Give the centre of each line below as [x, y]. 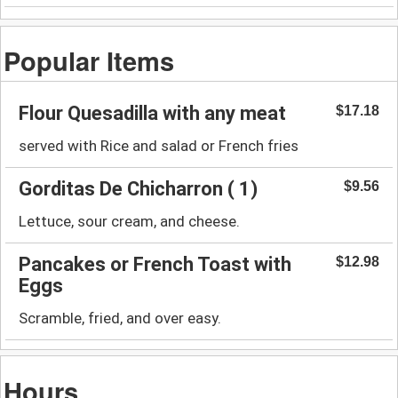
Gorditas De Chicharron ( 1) [138, 188]
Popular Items [89, 60]
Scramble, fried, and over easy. [120, 318]
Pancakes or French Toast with [155, 264]
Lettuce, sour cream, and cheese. [129, 221]
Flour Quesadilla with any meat [152, 113]
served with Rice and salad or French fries [159, 145]
